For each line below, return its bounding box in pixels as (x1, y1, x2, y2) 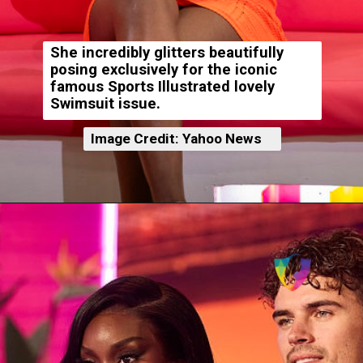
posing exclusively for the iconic (49, 61, 277, 79)
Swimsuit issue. (49, 95, 160, 113)
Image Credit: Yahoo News (90, 130, 262, 147)
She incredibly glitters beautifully (49, 44, 284, 62)
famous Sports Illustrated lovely (49, 78, 275, 96)
